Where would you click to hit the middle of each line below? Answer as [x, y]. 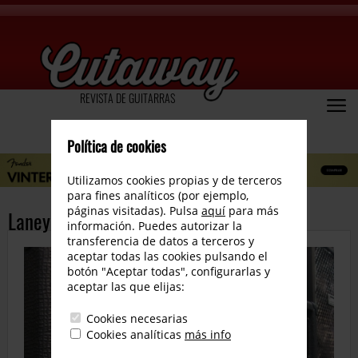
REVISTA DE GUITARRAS [127, 98]
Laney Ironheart [66, 221]
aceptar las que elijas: [126, 286]
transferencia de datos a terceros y [161, 241]
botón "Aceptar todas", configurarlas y [169, 271]
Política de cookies [117, 146]
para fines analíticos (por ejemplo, [158, 195]
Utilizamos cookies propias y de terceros [175, 180]
